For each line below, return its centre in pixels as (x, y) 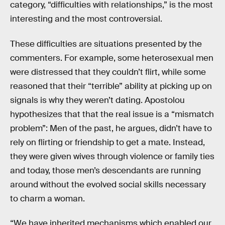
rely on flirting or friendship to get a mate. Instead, (107, 142)
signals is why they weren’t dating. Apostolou (97, 100)
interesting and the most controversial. (86, 19)
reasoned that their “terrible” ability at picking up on (111, 86)
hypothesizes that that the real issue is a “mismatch (112, 114)
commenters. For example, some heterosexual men (112, 58)
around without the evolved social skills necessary (108, 184)
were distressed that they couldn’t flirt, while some (108, 72)
